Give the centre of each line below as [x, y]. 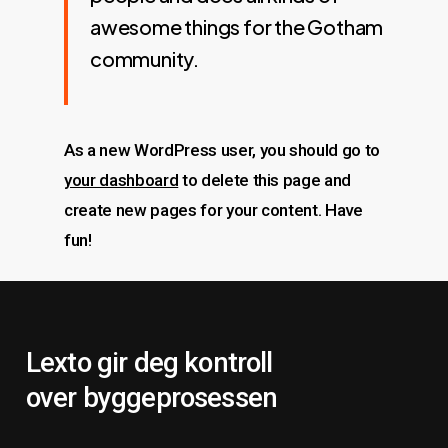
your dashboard [121, 180]
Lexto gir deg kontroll [149, 362]
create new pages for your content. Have [213, 210]
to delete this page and [265, 180]
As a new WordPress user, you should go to [222, 150]
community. [145, 58]
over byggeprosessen [151, 397]
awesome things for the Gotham [237, 26]
